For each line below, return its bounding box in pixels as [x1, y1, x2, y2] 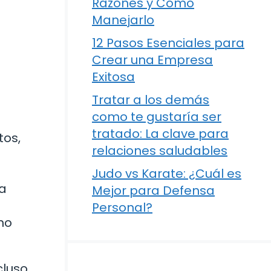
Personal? [92, 199, 152, 216]
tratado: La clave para [92, 125, 229, 142]
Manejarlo [92, 11, 154, 28]
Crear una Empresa [92, 51, 213, 68]
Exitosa [92, 68, 135, 85]
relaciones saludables [92, 142, 227, 159]
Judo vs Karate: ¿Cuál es [92, 165, 241, 182]
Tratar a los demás [92, 91, 209, 108]
